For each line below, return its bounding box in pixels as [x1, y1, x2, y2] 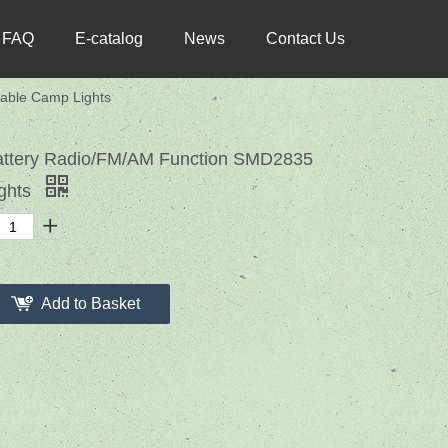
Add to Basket [41, 295, 140, 312]
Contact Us [266, 30, 345, 47]
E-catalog [75, 30, 143, 47]
